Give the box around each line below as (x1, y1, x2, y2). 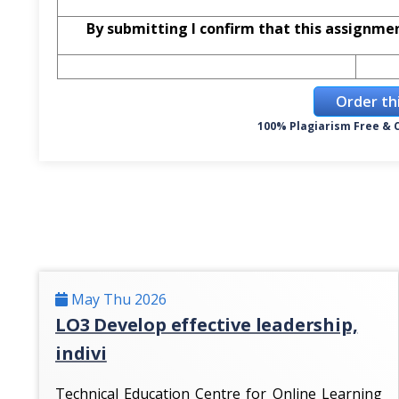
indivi (55, 341, 107, 365)
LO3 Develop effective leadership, (55, 313, 358, 337)
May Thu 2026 (68, 289, 167, 309)
